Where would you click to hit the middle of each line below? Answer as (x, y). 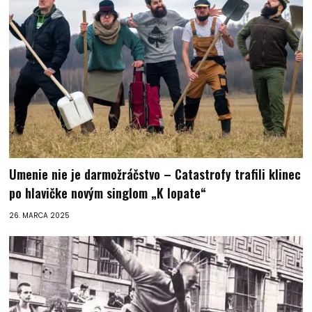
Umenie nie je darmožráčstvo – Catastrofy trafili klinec (155, 174)
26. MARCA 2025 (40, 215)
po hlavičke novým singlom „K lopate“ (108, 193)
